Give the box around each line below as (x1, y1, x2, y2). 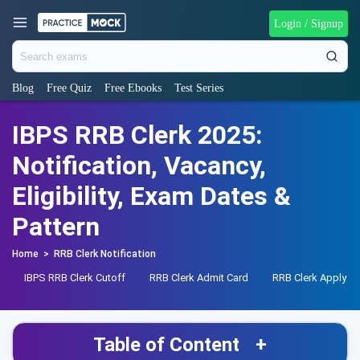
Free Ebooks (104, 82, 162, 94)
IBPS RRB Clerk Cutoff (24, 272, 125, 284)
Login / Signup (274, 17, 343, 30)
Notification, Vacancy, (12, 150, 266, 181)
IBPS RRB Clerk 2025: (12, 120, 262, 150)
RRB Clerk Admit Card (149, 272, 248, 284)
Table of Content (93, 333, 239, 356)
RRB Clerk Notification (54, 248, 156, 260)
